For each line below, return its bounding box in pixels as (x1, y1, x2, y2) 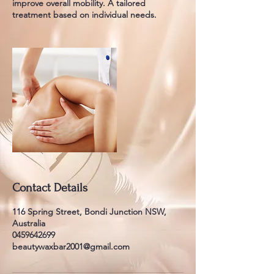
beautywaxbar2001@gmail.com (12, 241, 130, 252)
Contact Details (12, 181, 87, 194)
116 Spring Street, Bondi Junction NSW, (12, 206, 166, 217)
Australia (12, 218, 45, 229)
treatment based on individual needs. (12, 9, 157, 20)
